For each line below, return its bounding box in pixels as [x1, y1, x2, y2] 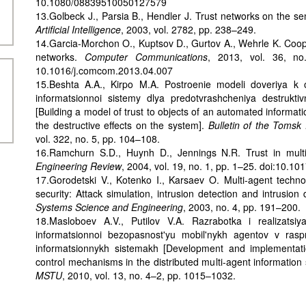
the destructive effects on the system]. [36, 117, 208, 132]
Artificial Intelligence [36, 22, 121, 36]
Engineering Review [36, 158, 122, 173]
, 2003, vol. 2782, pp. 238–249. [121, 22, 256, 36]
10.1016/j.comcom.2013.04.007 [36, 63, 173, 77]
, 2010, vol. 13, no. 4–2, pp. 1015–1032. [62, 268, 236, 282]
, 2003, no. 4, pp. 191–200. [183, 199, 301, 214]
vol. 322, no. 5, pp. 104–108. [36, 131, 160, 145]
